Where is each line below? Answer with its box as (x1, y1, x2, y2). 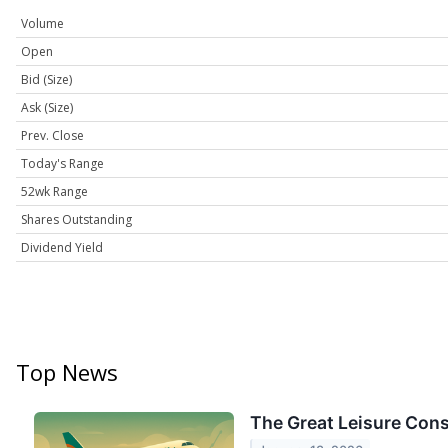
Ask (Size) (21, 99, 73, 117)
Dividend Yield (21, 239, 103, 257)
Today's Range (21, 155, 104, 173)
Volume (21, 15, 64, 33)
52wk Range (21, 183, 88, 201)
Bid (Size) (21, 71, 72, 89)
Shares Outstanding (21, 211, 132, 229)
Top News (16, 357, 118, 388)
